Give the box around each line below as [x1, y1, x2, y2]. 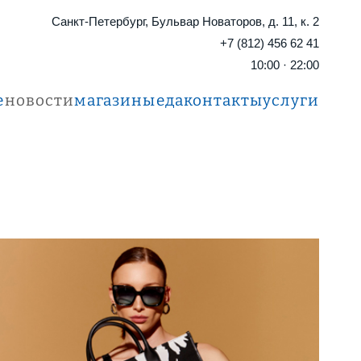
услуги [263, 91, 319, 110]
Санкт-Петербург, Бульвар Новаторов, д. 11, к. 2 [52, 15, 319, 28]
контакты [184, 91, 263, 110]
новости [4, 91, 75, 110]
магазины [74, 91, 156, 110]
